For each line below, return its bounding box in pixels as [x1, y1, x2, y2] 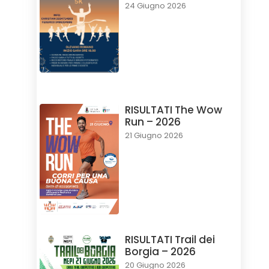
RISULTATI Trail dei [124, 232, 215, 247]
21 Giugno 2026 [124, 130, 183, 142]
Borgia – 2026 [124, 244, 196, 259]
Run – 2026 [124, 115, 181, 130]
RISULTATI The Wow [124, 103, 222, 118]
